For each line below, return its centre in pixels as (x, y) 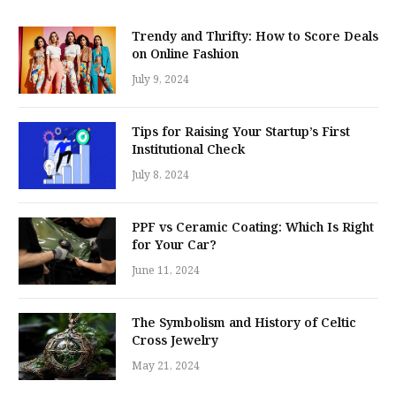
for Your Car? (174, 246)
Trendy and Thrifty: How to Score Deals (255, 37)
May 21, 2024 (166, 366)
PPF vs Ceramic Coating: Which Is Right (253, 228)
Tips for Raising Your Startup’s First (241, 133)
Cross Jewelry (175, 341)
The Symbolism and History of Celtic (244, 324)
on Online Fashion (185, 55)
